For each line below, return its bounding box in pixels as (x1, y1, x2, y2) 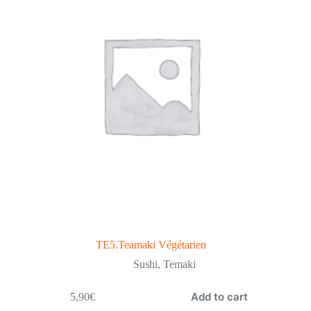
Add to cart (190, 290, 248, 304)
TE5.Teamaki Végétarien (95, 239, 206, 251)
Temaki (163, 258, 196, 271)
